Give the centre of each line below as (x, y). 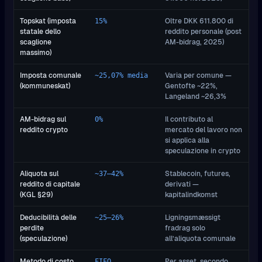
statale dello (40, 31)
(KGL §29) (36, 194)
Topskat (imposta (48, 20)
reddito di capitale (50, 184)
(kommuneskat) (45, 85)
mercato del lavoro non (204, 129)
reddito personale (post (203, 31)
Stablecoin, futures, (198, 173)
